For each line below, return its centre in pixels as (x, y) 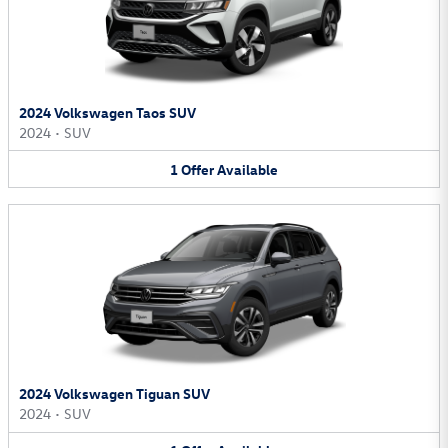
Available (247, 169)
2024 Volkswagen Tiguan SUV (114, 394)
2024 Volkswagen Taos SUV (107, 112)
